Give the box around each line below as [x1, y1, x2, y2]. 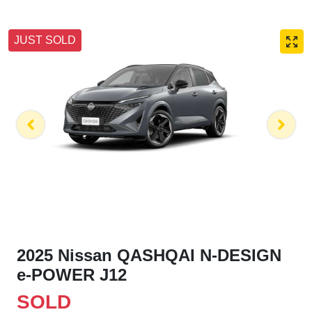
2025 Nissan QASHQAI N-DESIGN [17, 245, 281, 265]
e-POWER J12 [17, 265, 127, 284]
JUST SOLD [14, 34, 76, 47]
